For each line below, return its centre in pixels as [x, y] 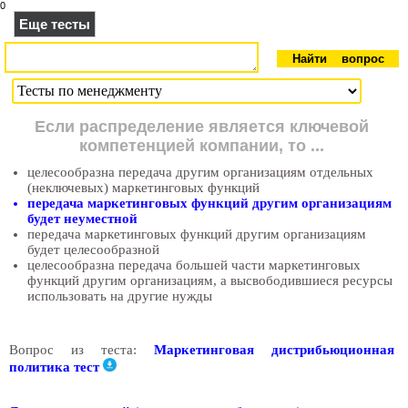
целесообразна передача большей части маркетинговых [194, 265]
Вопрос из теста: [82, 350]
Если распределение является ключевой [202, 127]
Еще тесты [55, 24]
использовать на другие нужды [120, 296]
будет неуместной [82, 219]
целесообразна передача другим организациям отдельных [200, 172]
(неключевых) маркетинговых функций [143, 188]
